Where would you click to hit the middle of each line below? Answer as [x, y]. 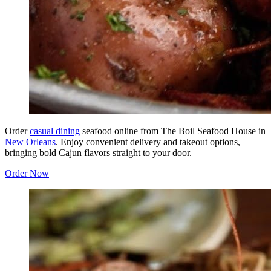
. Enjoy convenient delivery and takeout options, [148, 142]
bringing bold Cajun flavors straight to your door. [98, 153]
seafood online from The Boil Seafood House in [173, 131]
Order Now [27, 174]
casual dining [55, 131]
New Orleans [30, 142]
